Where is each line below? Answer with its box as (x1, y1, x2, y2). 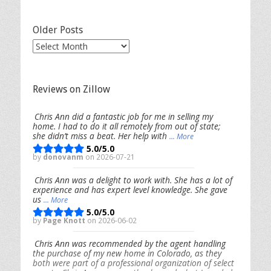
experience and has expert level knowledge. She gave (33, 184, 227, 196)
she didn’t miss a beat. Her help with (33, 130, 169, 142)
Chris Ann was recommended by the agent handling (34, 238, 226, 250)
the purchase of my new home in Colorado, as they (33, 247, 221, 260)
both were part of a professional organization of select (33, 257, 234, 269)
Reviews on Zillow (33, 83, 110, 96)
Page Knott (43, 215, 87, 226)
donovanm (43, 152, 85, 162)
